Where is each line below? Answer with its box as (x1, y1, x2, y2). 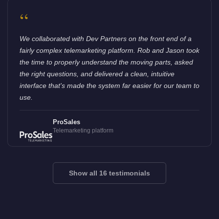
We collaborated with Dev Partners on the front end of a (20, 35, 192, 43)
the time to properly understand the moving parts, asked (20, 58, 193, 66)
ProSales (52, 118, 80, 126)
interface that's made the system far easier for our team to (20, 82, 199, 90)
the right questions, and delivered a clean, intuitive (20, 70, 175, 78)
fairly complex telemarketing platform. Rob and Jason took (20, 46, 199, 55)
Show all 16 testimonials (69, 169, 150, 177)
